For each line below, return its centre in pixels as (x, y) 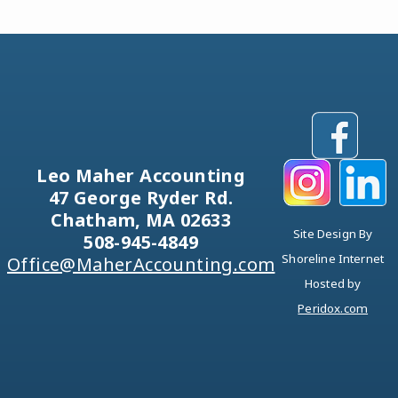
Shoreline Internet (333, 259)
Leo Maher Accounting (141, 175)
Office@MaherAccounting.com (141, 264)
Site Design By (333, 234)
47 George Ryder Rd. (141, 197)
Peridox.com (333, 309)
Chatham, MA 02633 (141, 219)
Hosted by (333, 284)
